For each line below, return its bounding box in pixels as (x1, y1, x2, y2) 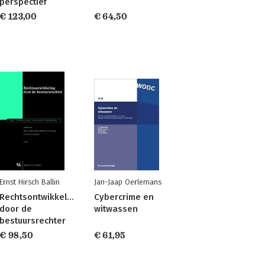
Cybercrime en (93, 192, 154, 202)
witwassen (93, 203, 138, 214)
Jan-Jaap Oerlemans (93, 177, 161, 186)
